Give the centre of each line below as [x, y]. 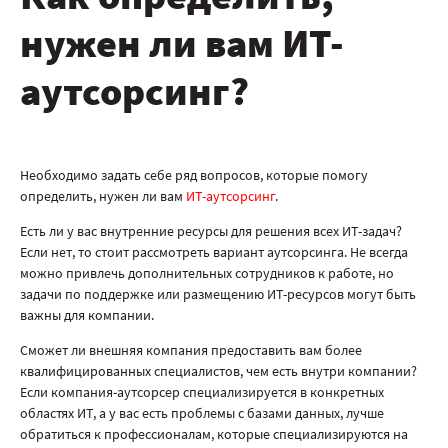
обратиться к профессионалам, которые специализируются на [214, 434]
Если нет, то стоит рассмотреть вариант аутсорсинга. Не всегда [214, 252]
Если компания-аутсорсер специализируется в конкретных [202, 392]
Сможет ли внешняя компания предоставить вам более [191, 350]
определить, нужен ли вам [103, 196]
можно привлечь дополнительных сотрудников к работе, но [207, 273]
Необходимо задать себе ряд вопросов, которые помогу [194, 175]
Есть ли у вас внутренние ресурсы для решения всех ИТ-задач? [211, 231]
